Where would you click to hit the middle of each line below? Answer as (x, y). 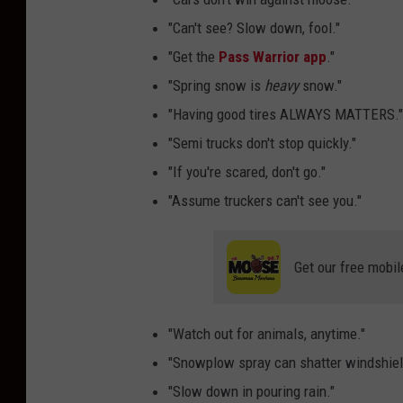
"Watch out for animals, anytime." (267, 334)
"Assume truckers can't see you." (265, 201)
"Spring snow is (216, 86)
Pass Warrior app (273, 57)
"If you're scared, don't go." (247, 172)
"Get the (193, 57)
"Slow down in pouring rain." (251, 392)
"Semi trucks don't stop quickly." (262, 143)
